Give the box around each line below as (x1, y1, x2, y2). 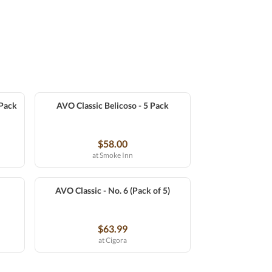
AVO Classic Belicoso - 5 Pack (56, 100, 169, 110)
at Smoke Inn (92, 151, 133, 160)
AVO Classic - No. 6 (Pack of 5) (55, 185, 170, 195)
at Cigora (98, 236, 127, 245)
